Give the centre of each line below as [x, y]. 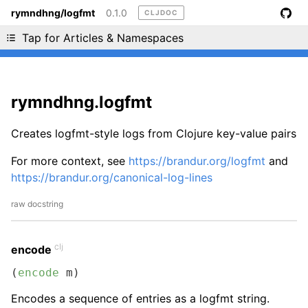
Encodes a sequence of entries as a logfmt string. [140, 298]
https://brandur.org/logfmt [197, 161]
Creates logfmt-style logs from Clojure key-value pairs [154, 133]
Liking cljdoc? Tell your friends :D [154, 28]
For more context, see [70, 161]
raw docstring [37, 204]
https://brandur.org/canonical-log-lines [112, 177]
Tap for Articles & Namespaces [103, 38]
